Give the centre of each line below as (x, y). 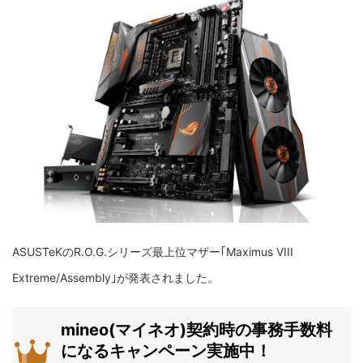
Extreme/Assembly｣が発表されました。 (115, 278)
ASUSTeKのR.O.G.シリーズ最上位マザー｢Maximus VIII (153, 252)
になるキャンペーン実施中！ (166, 351)
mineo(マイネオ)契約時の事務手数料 (196, 330)
